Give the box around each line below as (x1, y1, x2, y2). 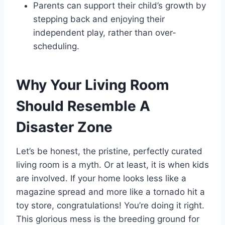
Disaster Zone (16, 119, 113, 136)
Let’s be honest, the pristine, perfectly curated (16, 146, 202, 157)
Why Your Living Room (16, 76, 169, 94)
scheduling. (33, 41, 79, 52)
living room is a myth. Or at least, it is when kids (16, 160, 209, 170)
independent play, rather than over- (33, 28, 176, 38)
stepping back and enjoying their (33, 14, 165, 25)
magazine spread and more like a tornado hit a (16, 187, 205, 197)
